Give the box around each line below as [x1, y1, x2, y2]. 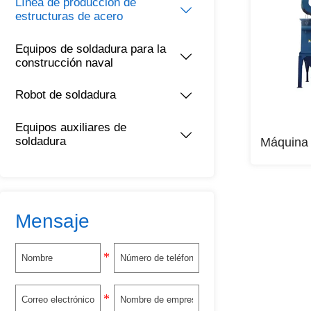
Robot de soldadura [15, 88, 116, 102]
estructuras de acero [15, 9, 123, 23]
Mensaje [15, 210, 90, 232]
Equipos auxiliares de [15, 121, 126, 135]
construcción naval [15, 56, 113, 69]
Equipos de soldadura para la [15, 42, 166, 56]
